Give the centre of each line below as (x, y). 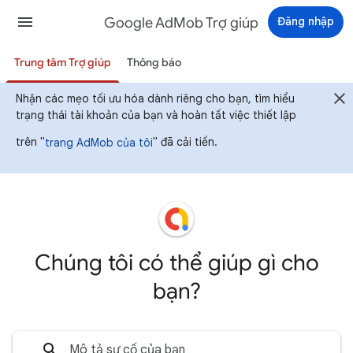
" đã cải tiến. (185, 141)
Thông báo (154, 63)
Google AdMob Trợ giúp (181, 23)
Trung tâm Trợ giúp (63, 63)
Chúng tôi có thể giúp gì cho (176, 263)
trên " (30, 141)
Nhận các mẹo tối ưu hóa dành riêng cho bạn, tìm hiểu (155, 98)
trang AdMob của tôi (99, 142)
